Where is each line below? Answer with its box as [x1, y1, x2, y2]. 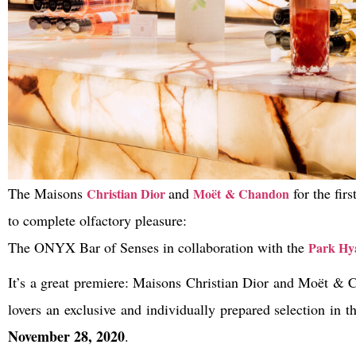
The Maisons [8, 183, 87, 203]
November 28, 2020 [8, 325, 125, 346]
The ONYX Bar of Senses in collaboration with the [8, 237, 308, 257]
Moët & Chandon [193, 184, 289, 203]
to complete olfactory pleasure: [8, 210, 187, 230]
